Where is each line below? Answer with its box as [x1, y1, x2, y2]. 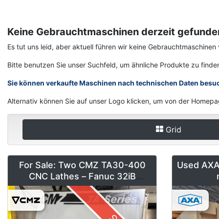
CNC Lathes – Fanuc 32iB [28, 171, 136, 181]
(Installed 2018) [49, 182, 115, 193]
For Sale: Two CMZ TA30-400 [19, 159, 146, 170]
